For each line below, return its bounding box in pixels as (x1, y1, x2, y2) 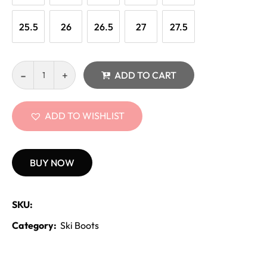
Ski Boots (60, 219, 99, 232)
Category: (12, 219, 57, 232)
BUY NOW (30, 157, 74, 169)
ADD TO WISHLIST (45, 110, 125, 122)
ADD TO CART (114, 69, 176, 82)
